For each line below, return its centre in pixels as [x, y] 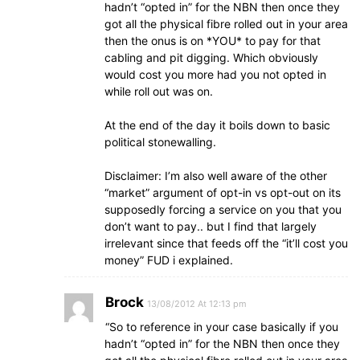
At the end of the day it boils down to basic [217, 125]
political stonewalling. [160, 142]
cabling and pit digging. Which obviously [211, 57]
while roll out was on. [159, 91]
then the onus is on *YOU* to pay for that [213, 41]
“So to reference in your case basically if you [222, 327]
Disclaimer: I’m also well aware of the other [216, 176]
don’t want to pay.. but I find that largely [211, 226]
